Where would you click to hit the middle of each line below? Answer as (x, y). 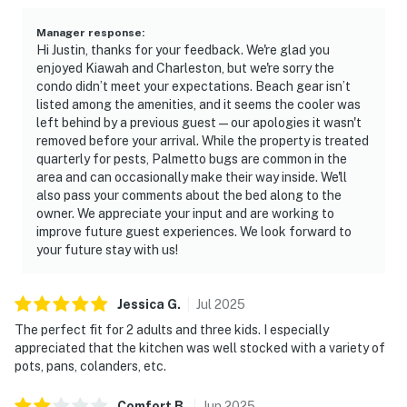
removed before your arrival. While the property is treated (203, 140)
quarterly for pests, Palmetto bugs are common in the (192, 159)
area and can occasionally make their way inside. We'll (192, 177)
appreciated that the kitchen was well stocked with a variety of (200, 347)
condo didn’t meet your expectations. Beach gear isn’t (194, 86)
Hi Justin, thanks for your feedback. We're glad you (183, 50)
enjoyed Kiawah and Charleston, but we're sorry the (185, 68)
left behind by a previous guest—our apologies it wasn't (199, 122)
